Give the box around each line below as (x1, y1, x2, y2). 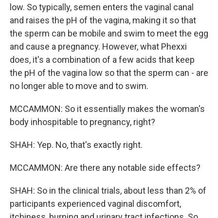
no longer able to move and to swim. (10, 81, 148, 91)
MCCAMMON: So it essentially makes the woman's (10, 104, 205, 114)
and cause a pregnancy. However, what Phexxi (10, 41, 187, 52)
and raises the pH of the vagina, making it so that (10, 15, 196, 25)
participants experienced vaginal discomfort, (10, 199, 181, 209)
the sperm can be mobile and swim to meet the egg (10, 28, 208, 38)
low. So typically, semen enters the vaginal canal (10, 2, 194, 12)
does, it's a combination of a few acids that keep (10, 54, 195, 65)
